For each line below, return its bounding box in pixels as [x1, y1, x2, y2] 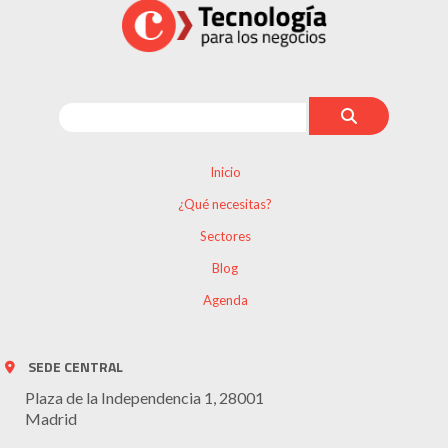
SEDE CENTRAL [28, 356, 123, 378]
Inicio [209, 164, 241, 181]
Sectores [199, 228, 251, 245]
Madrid [25, 409, 77, 429]
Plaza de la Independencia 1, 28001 [25, 388, 264, 408]
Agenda [202, 292, 248, 309]
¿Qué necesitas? [178, 196, 272, 213]
